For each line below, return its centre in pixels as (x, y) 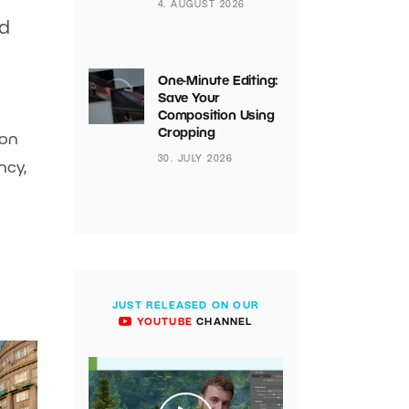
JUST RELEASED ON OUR (186, 306)
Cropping (188, 134)
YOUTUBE (163, 322)
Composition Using (216, 116)
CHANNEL (223, 322)
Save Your (189, 99)
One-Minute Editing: (218, 82)
